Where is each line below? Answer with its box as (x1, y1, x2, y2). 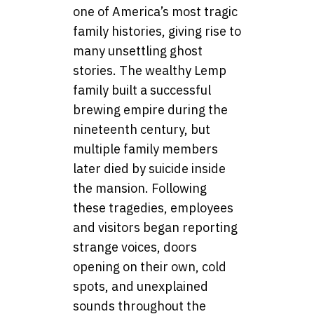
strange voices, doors (73, 238, 197, 255)
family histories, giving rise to (73, 22, 241, 39)
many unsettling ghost (73, 42, 203, 59)
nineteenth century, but (73, 121, 210, 137)
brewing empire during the (73, 101, 228, 118)
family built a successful (73, 81, 211, 98)
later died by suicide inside (73, 160, 226, 177)
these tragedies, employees (73, 199, 233, 216)
